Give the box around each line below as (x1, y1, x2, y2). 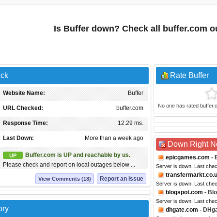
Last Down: (3, 135, 34, 141)
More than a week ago (85, 135, 143, 141)
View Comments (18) (38, 176, 91, 182)
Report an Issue (100, 175, 143, 182)
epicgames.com (166, 154, 210, 161)
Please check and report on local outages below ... (3, 161, 135, 168)
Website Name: (3, 90, 45, 96)
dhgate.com (166, 206, 198, 213)
